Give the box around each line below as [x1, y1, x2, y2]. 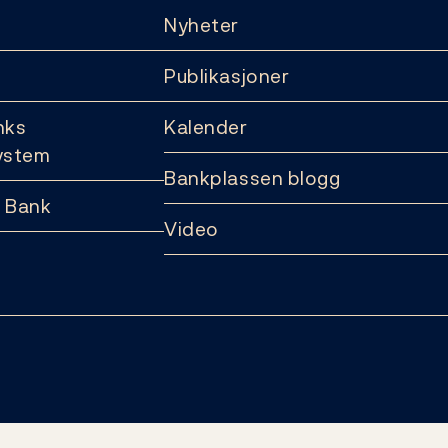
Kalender [164, 113, 248, 141]
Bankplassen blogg [164, 164, 341, 192]
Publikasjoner [164, 62, 290, 90]
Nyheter [164, 11, 239, 39]
